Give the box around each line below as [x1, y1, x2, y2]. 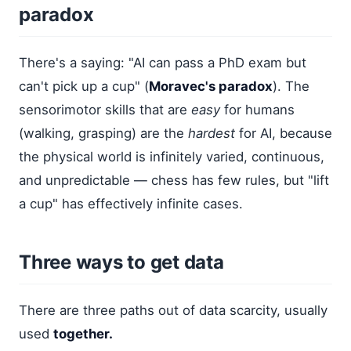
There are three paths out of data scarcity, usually [19, 302, 327, 318]
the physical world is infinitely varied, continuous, [19, 148, 324, 165]
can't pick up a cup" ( [19, 78, 149, 94]
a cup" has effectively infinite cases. [19, 195, 243, 212]
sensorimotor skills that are [19, 101, 191, 118]
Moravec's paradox [149, 78, 273, 94]
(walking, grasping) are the [19, 125, 188, 141]
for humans [220, 101, 295, 118]
